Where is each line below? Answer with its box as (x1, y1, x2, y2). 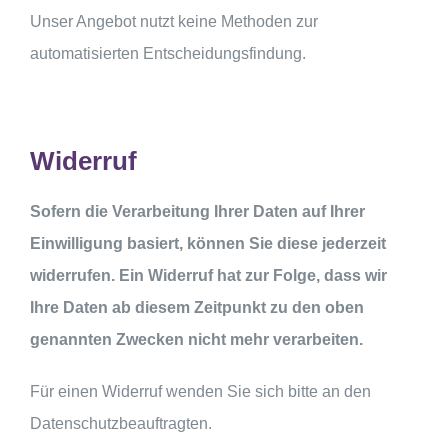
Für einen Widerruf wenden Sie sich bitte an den (30, 383, 371, 401)
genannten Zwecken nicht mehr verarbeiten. (30, 331, 363, 349)
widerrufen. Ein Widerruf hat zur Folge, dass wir (30, 267, 387, 285)
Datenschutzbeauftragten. (30, 415, 212, 433)
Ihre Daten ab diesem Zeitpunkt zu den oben (30, 299, 364, 317)
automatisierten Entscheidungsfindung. (30, 45, 306, 63)
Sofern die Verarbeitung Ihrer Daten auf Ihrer (30, 203, 365, 221)
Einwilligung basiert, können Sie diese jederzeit (30, 235, 386, 253)
